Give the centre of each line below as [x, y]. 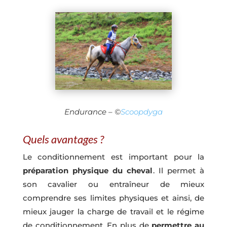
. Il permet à [179, 171]
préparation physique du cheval [88, 171]
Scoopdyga [141, 112]
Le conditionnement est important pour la [113, 157]
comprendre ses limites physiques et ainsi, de [113, 198]
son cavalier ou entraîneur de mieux [113, 184]
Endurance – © [92, 112]
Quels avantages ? [63, 139]
